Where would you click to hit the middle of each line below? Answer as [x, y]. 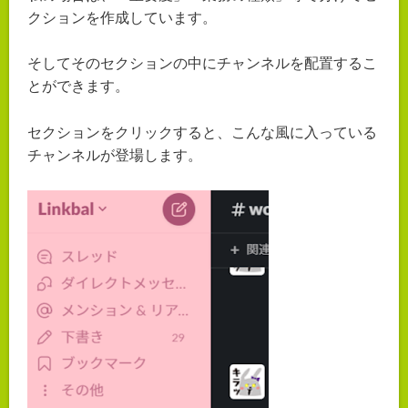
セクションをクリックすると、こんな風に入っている [202, 133]
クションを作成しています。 [122, 17]
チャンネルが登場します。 [115, 155]
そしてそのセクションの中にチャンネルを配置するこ [202, 64]
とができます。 [78, 87]
